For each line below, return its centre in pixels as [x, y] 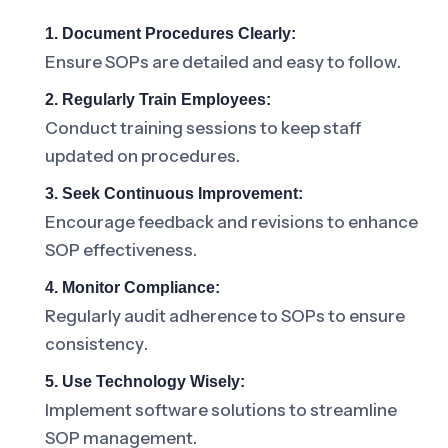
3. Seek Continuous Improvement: [174, 193]
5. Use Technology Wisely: [145, 381]
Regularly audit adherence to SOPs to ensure [225, 316]
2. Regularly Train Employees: [158, 99]
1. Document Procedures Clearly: [170, 33]
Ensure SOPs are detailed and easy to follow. [223, 62]
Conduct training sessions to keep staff [203, 128]
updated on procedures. [142, 156]
